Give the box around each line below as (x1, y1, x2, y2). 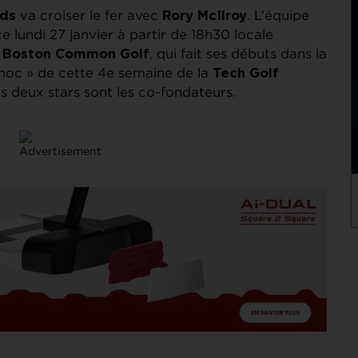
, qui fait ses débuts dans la (149, 46, 327, 61)
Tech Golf (213, 66, 279, 80)
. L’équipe (247, 7, 309, 22)
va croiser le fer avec (16, 7, 162, 22)
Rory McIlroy (162, 9, 247, 22)
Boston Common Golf (2, 47, 149, 61)
